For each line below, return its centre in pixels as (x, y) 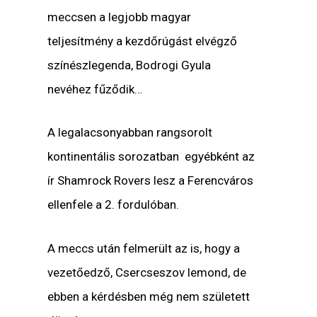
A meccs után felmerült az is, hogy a (144, 248)
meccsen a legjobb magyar (120, 17)
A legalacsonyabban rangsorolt (130, 133)
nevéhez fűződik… (95, 90)
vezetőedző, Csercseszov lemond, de (147, 272)
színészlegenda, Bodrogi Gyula (129, 65)
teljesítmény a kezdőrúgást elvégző (143, 41)
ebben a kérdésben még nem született (149, 296)
